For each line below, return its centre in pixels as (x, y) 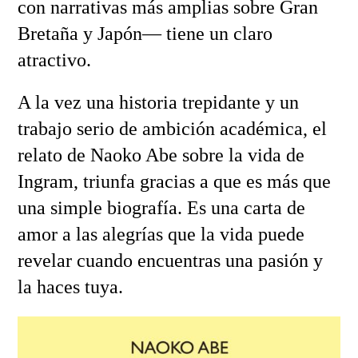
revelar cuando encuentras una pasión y (170, 260)
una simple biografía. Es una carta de (161, 207)
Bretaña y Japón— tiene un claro (145, 33)
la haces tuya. (70, 286)
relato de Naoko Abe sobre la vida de (161, 155)
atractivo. (54, 60)
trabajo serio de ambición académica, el (172, 128)
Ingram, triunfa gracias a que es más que (174, 181)
